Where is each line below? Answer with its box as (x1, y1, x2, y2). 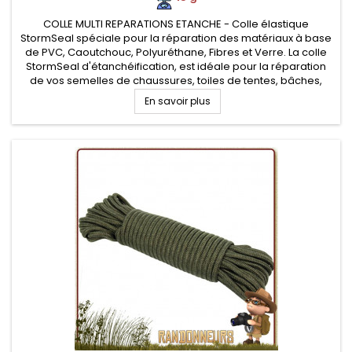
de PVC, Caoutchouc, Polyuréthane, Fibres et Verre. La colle (25, 45, 327, 60)
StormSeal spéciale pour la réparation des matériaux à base (20, 31, 332, 46)
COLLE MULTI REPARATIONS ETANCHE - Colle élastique (43, 16, 309, 31)
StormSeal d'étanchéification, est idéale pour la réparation (26, 59, 326, 74)
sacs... (160, 87, 192, 102)
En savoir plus (144, 94, 211, 108)
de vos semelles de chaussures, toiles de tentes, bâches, (30, 73, 322, 88)
